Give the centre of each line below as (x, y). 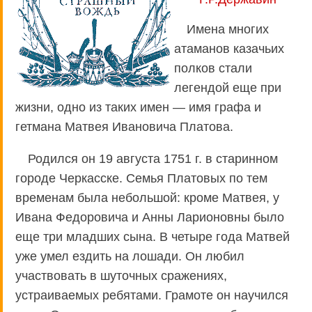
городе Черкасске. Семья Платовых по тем (141, 178)
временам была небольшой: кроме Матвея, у (147, 197)
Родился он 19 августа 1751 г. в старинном (153, 158)
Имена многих (228, 29)
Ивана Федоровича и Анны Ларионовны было (150, 217)
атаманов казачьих (229, 48)
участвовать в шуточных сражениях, (121, 275)
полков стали (213, 68)
